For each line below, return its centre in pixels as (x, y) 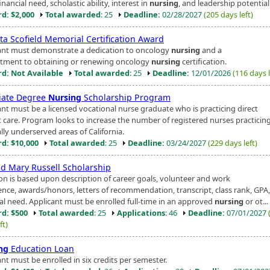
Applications (141, 212)
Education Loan (41, 248)
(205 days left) (228, 14)
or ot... (256, 201)
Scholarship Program (126, 97)
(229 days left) (233, 143)
